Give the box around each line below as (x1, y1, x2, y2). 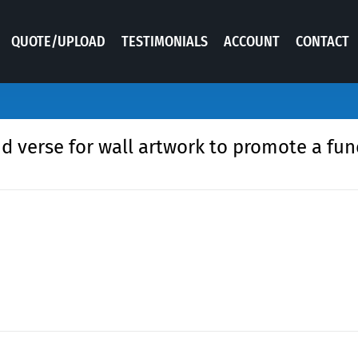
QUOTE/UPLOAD (11, 32, 105, 50)
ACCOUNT (224, 32, 280, 50)
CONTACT (296, 32, 349, 50)
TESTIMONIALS (121, 32, 208, 50)
